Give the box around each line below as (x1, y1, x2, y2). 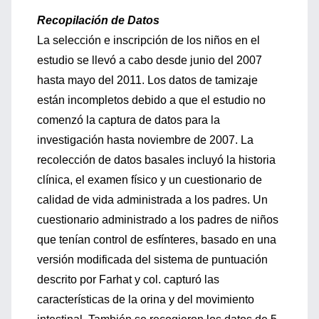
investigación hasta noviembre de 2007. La (37, 134, 253, 146)
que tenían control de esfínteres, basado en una (37, 234, 276, 246)
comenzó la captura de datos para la (37, 114, 220, 126)
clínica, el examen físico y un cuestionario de (37, 174, 262, 186)
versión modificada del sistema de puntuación (37, 253, 268, 266)
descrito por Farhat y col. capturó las (37, 273, 219, 286)
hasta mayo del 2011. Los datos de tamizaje (37, 74, 258, 86)
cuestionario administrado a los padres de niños (37, 214, 278, 226)
